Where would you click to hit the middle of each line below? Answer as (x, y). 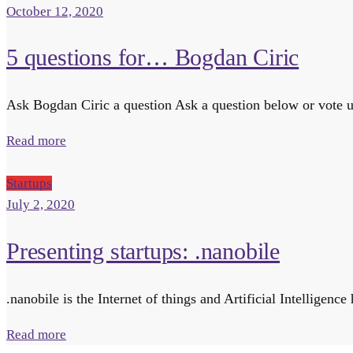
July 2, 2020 (41, 205)
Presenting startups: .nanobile (143, 251)
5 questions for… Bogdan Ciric (153, 58)
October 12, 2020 (55, 11)
